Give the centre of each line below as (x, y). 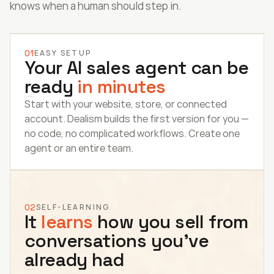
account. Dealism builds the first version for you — (137, 119)
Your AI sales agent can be (137, 68)
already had (74, 260)
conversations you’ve (117, 241)
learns (67, 222)
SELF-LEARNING (73, 207)
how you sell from (170, 222)
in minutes (121, 87)
